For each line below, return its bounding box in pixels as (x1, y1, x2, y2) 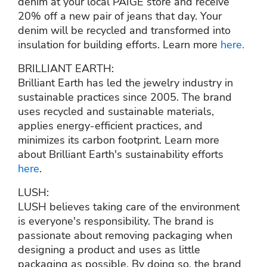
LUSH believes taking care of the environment (18, 199, 240, 214)
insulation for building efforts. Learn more (18, 37, 221, 52)
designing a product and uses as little (18, 242, 200, 257)
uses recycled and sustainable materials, (18, 104, 214, 119)
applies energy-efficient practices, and (18, 118, 203, 133)
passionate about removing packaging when (18, 228, 232, 243)
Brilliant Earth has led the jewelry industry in (18, 75, 233, 90)
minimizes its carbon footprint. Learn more (18, 132, 219, 147)
